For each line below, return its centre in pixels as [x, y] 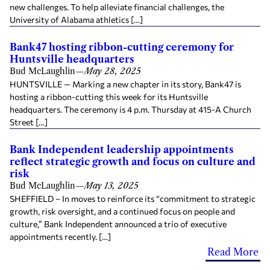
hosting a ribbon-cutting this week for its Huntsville [109, 96]
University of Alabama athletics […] [76, 19]
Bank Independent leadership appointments [122, 149]
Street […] [29, 122]
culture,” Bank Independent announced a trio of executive [118, 224]
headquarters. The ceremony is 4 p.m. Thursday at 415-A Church [130, 109]
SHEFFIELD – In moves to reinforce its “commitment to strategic [133, 198]
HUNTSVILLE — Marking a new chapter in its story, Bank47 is [125, 84]
